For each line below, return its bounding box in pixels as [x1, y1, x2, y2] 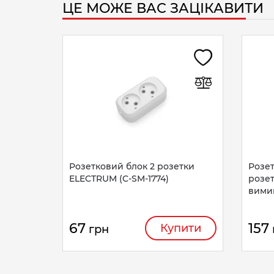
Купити [160, 221, 201, 235]
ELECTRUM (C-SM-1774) [69, 173, 169, 184]
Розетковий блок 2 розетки [69, 161, 194, 172]
